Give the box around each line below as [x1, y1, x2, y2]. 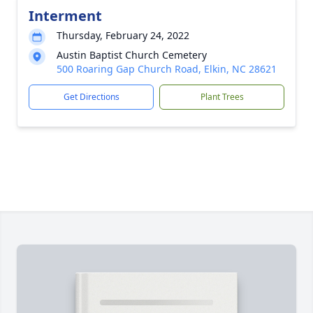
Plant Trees [200, 91, 244, 103]
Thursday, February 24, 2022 [57, 29, 189, 42]
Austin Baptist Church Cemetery [57, 48, 207, 61]
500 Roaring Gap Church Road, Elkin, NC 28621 [57, 62, 277, 75]
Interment [29, 6, 102, 25]
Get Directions [63, 91, 119, 103]
